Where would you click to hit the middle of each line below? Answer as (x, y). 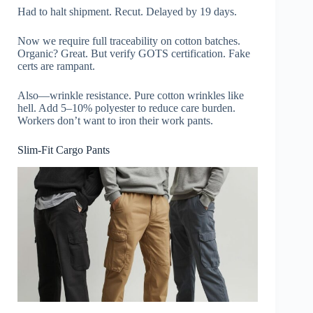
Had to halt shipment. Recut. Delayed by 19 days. (127, 12)
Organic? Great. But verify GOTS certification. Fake (134, 54)
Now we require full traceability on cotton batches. (129, 41)
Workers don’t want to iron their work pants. (115, 121)
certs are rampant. (56, 66)
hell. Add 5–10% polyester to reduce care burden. (126, 108)
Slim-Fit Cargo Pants (64, 150)
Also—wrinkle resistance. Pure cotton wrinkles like (131, 96)
